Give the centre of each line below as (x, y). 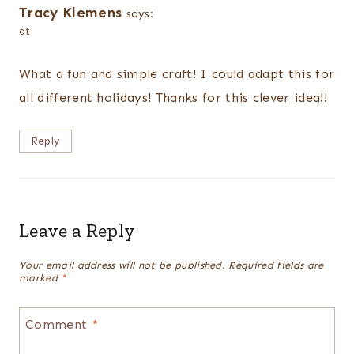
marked (40, 277)
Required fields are (276, 265)
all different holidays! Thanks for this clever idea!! (173, 98)
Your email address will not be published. (122, 265)
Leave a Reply (77, 231)
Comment (58, 324)
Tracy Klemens (71, 12)
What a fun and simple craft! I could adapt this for (177, 74)
